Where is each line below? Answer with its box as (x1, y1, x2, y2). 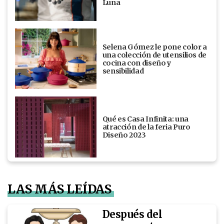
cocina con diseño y (102, 58, 171, 67)
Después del (102, 207, 162, 220)
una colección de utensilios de (102, 50, 207, 59)
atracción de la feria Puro (102, 122, 190, 132)
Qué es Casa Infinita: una (102, 114, 188, 124)
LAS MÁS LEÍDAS (7, 181, 112, 197)
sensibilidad (102, 66, 144, 75)
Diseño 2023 (102, 130, 146, 140)
